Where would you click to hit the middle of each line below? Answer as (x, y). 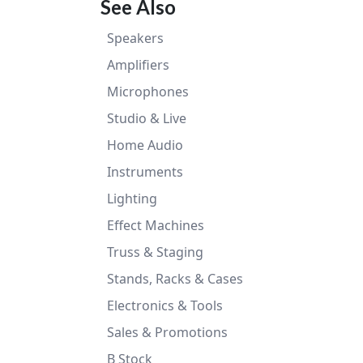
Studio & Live (147, 118)
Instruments (145, 172)
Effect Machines (156, 225)
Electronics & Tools (165, 305)
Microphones (148, 92)
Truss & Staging (155, 252)
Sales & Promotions (167, 332)
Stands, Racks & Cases (175, 279)
